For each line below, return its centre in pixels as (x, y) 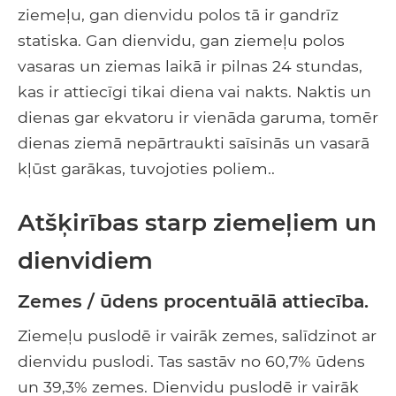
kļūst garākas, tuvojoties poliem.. (146, 168)
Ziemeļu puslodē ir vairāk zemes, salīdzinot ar (197, 335)
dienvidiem (85, 260)
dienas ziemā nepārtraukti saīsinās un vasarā (194, 142)
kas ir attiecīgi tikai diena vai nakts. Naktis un (194, 91)
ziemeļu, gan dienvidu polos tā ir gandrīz (178, 14)
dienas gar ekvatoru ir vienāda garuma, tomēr (198, 117)
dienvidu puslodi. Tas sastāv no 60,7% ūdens (191, 361)
